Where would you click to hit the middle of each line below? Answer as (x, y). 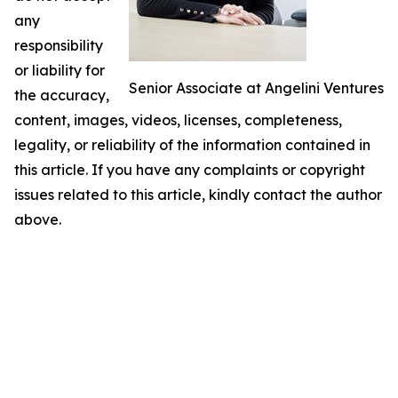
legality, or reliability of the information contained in (192, 145)
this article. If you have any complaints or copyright (190, 170)
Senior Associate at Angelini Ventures (256, 88)
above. (38, 219)
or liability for (60, 70)
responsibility (59, 45)
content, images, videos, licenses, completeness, (178, 120)
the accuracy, (62, 95)
